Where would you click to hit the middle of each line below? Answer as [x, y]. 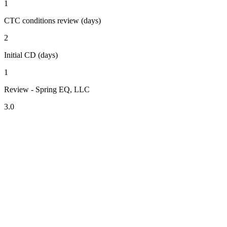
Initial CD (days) [31, 55]
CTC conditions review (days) [52, 20]
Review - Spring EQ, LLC [47, 89]
